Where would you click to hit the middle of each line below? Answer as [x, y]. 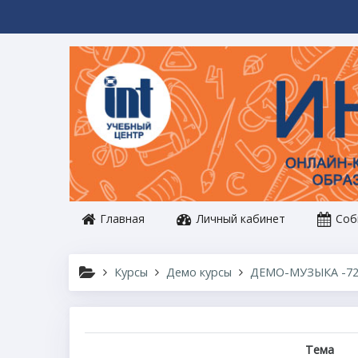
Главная [121, 218]
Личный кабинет [239, 218]
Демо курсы [199, 272]
